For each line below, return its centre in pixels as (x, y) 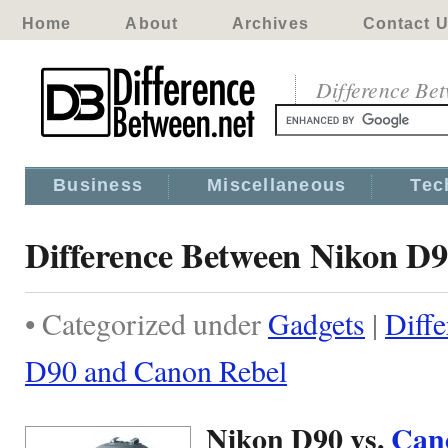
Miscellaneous (277, 185)
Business (98, 185)
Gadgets (316, 323)
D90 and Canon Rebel (156, 370)
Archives (270, 23)
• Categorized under (146, 323)
